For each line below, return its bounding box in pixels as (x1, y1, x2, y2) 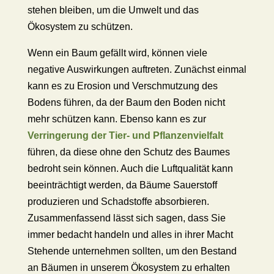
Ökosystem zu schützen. (27, 21, 135, 32)
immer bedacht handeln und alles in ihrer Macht (27, 229, 233, 240)
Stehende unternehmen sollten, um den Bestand (27, 246, 237, 256)
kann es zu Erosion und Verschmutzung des (27, 81, 218, 91)
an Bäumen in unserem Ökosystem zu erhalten (27, 262, 230, 273)
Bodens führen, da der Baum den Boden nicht (27, 97, 225, 108)
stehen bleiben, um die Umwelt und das (27, 5, 199, 15)
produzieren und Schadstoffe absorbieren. (27, 196, 209, 207)
